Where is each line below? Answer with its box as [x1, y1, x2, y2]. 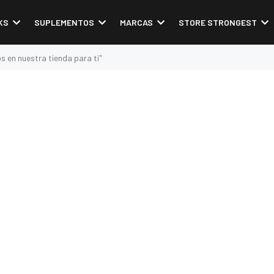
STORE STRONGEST [178, 17, 257, 28]
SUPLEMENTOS [34, 17, 94, 28]
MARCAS [119, 17, 153, 28]
